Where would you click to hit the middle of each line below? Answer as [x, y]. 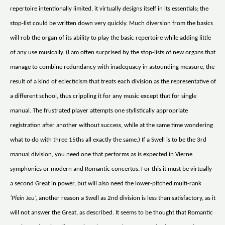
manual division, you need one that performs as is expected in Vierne [101, 155]
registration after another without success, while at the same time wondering [111, 126]
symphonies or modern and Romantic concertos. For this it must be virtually [111, 169]
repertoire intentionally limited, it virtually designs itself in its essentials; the [109, 9]
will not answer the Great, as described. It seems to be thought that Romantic [111, 213]
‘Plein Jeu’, [24, 198]
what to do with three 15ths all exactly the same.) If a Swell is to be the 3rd [108, 140]
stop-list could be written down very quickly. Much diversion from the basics [111, 24]
